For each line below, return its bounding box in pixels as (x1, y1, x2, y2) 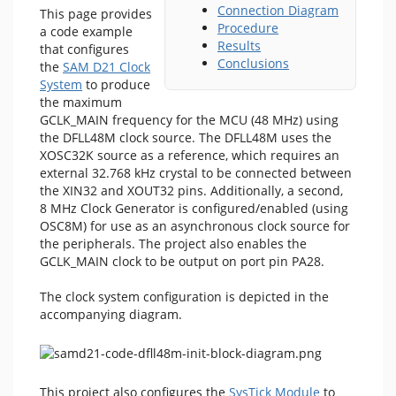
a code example (40, 23, 133, 40)
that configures (40, 41, 129, 57)
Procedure (217, 19, 278, 36)
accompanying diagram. (40, 306, 182, 323)
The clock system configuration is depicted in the (40, 288, 329, 305)
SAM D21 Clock (63, 58, 150, 75)
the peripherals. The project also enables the (40, 235, 307, 252)
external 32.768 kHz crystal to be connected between (40, 164, 352, 181)
